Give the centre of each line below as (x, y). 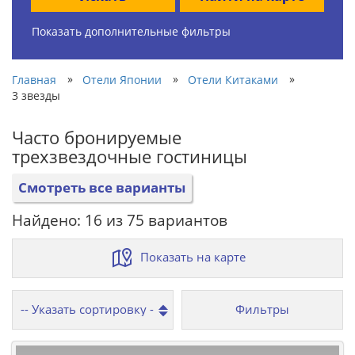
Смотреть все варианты (102, 187)
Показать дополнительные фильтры (131, 31)
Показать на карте (193, 256)
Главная (34, 79)
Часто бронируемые (97, 137)
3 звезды (36, 95)
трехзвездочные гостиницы (130, 156)
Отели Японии (122, 79)
